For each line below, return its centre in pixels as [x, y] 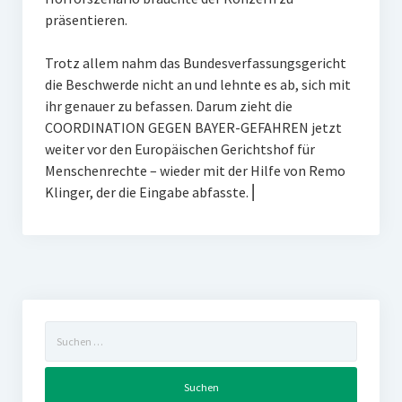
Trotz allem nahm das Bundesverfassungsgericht [195, 63]
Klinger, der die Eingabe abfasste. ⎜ [151, 192]
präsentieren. [87, 20]
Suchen [63, 330]
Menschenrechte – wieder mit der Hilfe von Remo [195, 170]
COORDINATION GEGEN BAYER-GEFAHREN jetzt [193, 127]
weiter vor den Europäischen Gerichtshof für [179, 149]
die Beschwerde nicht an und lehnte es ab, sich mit [197, 84]
